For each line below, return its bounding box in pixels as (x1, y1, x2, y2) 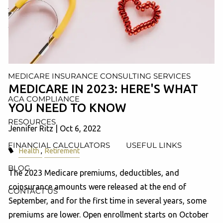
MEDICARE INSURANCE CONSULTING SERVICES (8, 71, 191, 81)
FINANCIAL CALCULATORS (8, 140, 110, 150)
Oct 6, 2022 (60, 123, 102, 133)
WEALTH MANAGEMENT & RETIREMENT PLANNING (8, 24, 204, 34)
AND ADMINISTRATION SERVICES (8, 1, 135, 11)
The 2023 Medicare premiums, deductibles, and (8, 168, 180, 177)
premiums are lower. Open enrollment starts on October (8, 210, 209, 219)
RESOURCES (8, 117, 56, 127)
